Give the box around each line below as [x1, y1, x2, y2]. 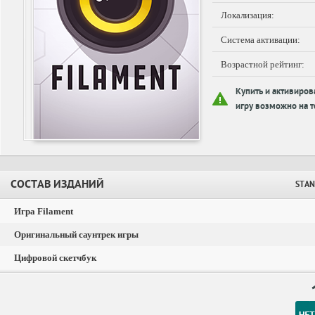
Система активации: [221, 34, 300, 45]
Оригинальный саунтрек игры [14, 229, 139, 240]
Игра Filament [14, 206, 73, 217]
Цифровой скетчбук [14, 252, 96, 263]
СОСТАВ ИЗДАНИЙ [11, 179, 104, 192]
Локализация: [221, 10, 274, 20]
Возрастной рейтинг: [221, 59, 304, 70]
